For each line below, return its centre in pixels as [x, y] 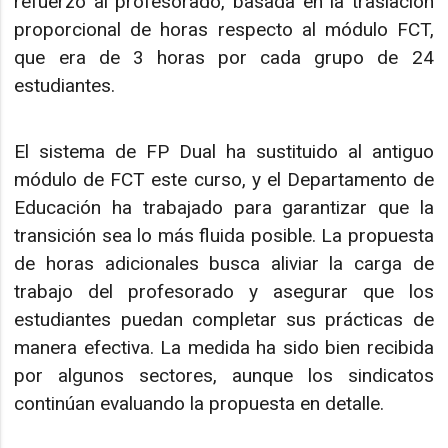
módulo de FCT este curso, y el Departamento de [224, 180]
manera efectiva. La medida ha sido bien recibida [224, 348]
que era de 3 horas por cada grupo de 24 [224, 57]
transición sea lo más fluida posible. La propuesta [224, 236]
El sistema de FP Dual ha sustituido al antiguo [224, 152]
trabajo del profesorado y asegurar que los [224, 292]
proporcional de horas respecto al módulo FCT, [224, 29]
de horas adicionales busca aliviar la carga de [224, 264]
